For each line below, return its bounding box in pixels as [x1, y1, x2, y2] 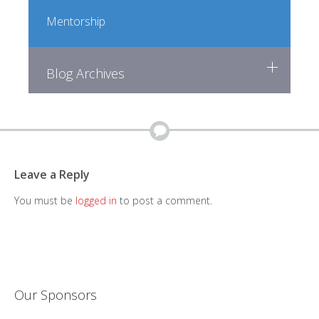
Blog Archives [46, 65, 125, 82]
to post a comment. [117, 194, 212, 207]
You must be [14, 194, 75, 207]
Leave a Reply [14, 167, 90, 182]
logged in [75, 194, 117, 207]
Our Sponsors [14, 286, 97, 303]
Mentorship [46, 14, 105, 29]
